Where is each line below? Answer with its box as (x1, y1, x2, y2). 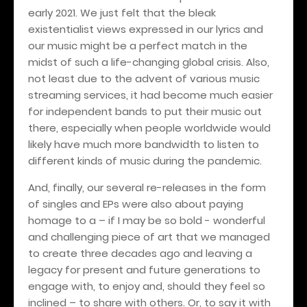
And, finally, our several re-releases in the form (28, 180, 266, 195)
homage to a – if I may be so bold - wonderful (28, 212, 265, 228)
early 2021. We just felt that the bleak (28, 5, 216, 20)
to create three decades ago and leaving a (28, 245, 252, 260)
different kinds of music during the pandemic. (28, 153, 262, 168)
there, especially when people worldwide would (28, 120, 271, 135)
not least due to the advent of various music (28, 71, 260, 86)
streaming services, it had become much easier (28, 87, 273, 102)
